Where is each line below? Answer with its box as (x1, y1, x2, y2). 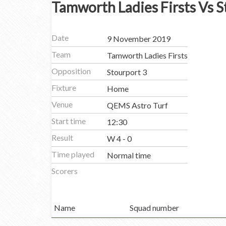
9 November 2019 (107, 34, 171, 44)
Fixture (51, 83, 76, 92)
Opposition (51, 66, 91, 76)
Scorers (51, 166, 78, 176)
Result (51, 133, 73, 142)
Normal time (107, 150, 151, 160)
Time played (51, 149, 94, 159)
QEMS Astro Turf (107, 100, 168, 110)
